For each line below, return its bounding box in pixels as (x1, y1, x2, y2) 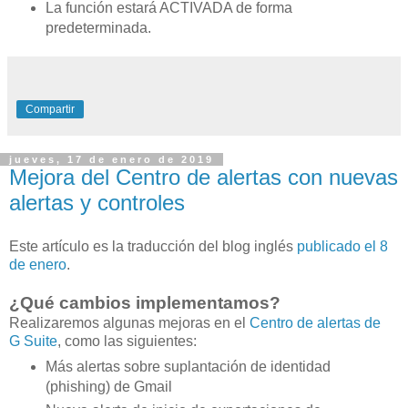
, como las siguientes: (57, 332, 197, 349)
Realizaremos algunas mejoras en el (9, 314, 250, 331)
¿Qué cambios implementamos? (9, 292, 285, 312)
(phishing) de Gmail (45, 379, 176, 395)
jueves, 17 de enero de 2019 (9, 153, 214, 165)
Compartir (25, 102, 75, 116)
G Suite (9, 332, 57, 349)
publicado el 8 (297, 238, 388, 254)
